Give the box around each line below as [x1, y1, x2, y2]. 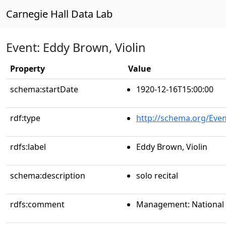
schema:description [10, 170, 85, 181]
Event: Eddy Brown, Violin [6, 39, 146, 55]
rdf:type [10, 112, 40, 124]
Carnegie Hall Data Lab [6, 7, 112, 21]
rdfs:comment [10, 199, 65, 210]
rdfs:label [10, 141, 46, 152]
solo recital [136, 170, 178, 181]
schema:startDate [10, 84, 78, 95]
